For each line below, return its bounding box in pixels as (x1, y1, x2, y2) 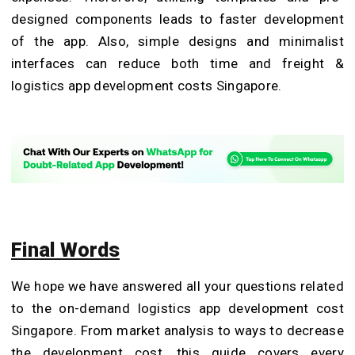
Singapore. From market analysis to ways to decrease (11, 323, 344, 339)
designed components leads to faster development (11, 11, 344, 28)
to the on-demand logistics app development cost (11, 300, 344, 317)
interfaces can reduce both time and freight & (11, 55, 344, 72)
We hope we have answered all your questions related (11, 278, 344, 295)
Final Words (11, 239, 120, 261)
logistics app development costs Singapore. (11, 78, 282, 94)
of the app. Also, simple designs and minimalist (11, 33, 344, 50)
